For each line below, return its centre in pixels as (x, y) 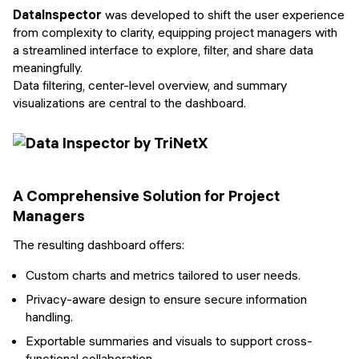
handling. (49, 316)
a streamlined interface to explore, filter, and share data (163, 50)
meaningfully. (48, 68)
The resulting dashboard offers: (99, 244)
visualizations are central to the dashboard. (129, 103)
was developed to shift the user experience (223, 15)
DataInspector (57, 15)
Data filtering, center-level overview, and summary (150, 85)
